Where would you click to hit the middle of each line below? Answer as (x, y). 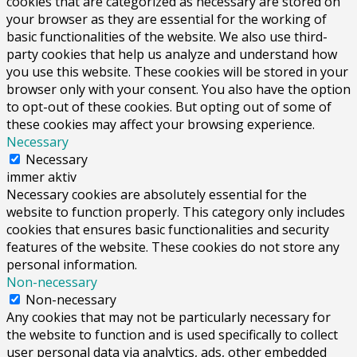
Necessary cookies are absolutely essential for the (157, 194)
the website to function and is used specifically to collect (172, 334)
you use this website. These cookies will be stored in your (177, 71)
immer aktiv (41, 177)
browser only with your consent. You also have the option (178, 89)
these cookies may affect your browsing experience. (161, 124)
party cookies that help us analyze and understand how (172, 54)
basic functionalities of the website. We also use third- (167, 36)
